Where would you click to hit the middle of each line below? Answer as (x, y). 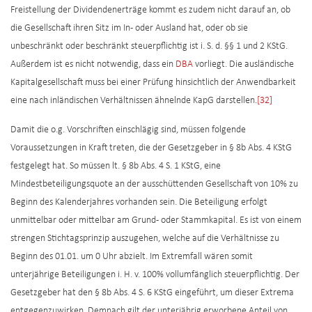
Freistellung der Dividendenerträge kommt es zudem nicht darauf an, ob (150, 10)
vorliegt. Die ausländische (243, 65)
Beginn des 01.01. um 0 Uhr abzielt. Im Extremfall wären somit (132, 257)
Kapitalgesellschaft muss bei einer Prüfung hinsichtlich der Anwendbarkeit (153, 83)
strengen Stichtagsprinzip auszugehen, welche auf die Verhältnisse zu (145, 239)
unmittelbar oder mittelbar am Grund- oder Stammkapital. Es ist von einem (156, 221)
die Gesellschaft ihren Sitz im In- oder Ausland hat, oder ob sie (129, 29)
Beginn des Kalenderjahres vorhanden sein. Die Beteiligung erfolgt (139, 203)
